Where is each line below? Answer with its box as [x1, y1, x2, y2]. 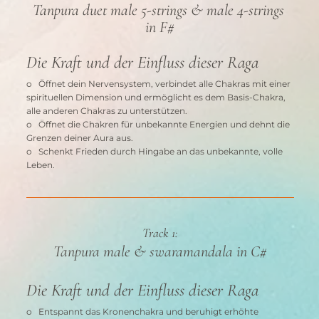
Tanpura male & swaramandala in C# [53, 241, 267, 261]
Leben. [26, 159, 55, 170]
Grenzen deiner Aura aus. [26, 132, 133, 143]
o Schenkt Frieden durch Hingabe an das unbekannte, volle [26, 145, 285, 157]
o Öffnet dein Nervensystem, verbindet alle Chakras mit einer [26, 78, 293, 89]
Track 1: [142, 224, 178, 241]
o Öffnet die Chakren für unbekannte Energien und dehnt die [26, 118, 292, 130]
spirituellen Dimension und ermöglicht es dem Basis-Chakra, [26, 91, 288, 103]
